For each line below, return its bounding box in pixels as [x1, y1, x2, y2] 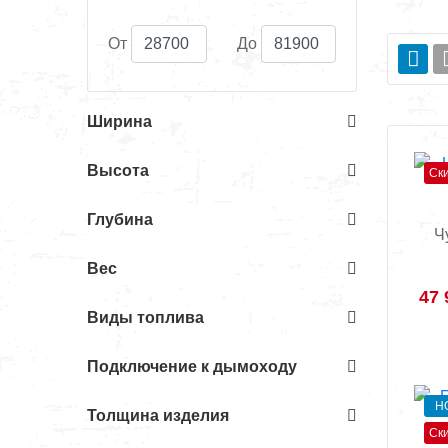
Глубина [87, 211, 153, 228]
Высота [87, 162, 149, 179]
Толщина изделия [87, 407, 229, 424]
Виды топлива [87, 309, 204, 326]
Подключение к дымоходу [87, 358, 297, 375]
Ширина [87, 113, 152, 130]
